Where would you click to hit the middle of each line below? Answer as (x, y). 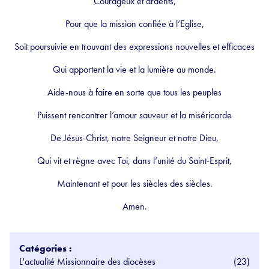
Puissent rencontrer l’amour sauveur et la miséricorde (134, 115)
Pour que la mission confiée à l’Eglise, (134, 23)
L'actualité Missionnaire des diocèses (87, 261)
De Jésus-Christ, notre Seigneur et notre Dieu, (134, 138)
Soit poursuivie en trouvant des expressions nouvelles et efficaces (134, 46)
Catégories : (45, 248)
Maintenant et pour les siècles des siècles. (134, 183)
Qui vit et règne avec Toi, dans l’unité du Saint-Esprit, (134, 160)
